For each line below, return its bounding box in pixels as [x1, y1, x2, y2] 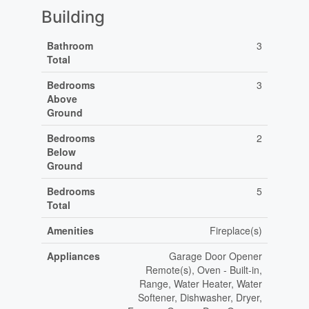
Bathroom [46, 39, 93, 53]
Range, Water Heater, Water [139, 277, 262, 291]
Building [41, 7, 105, 28]
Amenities [46, 223, 94, 238]
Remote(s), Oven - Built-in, [145, 263, 262, 277]
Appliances [46, 249, 100, 263]
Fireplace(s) [209, 223, 262, 238]
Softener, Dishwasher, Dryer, [137, 290, 262, 305]
